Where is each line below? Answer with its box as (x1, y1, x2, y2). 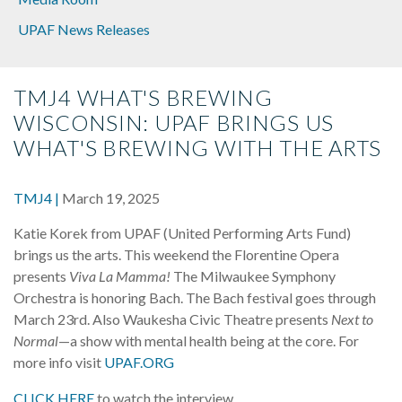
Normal (13, 332, 58, 350)
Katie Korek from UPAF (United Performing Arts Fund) (13, 224, 351, 242)
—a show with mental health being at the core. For (58, 332, 359, 350)
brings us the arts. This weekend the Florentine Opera (13, 246, 339, 264)
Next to (331, 310, 373, 328)
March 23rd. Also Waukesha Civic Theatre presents (13, 310, 331, 328)
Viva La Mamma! (69, 267, 173, 285)
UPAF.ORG (104, 354, 174, 371)
